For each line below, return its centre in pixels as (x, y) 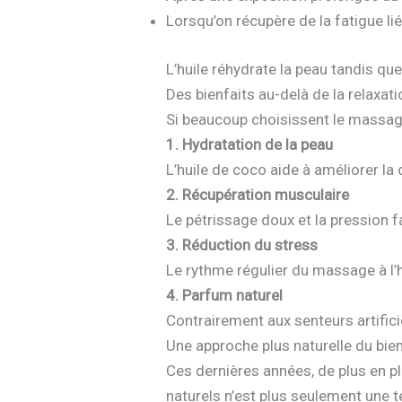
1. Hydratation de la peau (250, 144)
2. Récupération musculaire (258, 194)
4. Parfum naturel (225, 295)
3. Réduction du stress (242, 245)
